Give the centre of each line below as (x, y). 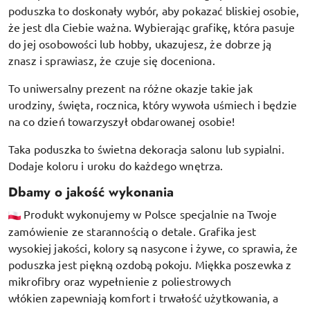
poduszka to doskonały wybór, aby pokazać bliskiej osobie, (154, 10)
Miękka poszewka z (243, 264)
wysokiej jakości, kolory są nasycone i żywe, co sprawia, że (153, 247)
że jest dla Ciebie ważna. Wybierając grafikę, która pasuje (152, 27)
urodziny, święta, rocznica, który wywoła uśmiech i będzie (153, 104)
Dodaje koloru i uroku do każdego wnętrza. (116, 165)
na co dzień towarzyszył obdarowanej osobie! (121, 121)
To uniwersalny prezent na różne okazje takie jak (130, 88)
